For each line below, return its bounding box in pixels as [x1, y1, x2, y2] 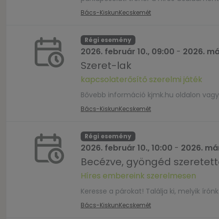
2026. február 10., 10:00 [81, 142, 173, 153]
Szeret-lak [81, 59, 131, 72]
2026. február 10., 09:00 [81, 46, 175, 57]
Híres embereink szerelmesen [81, 170, 196, 181]
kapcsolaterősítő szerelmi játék [81, 74, 202, 85]
